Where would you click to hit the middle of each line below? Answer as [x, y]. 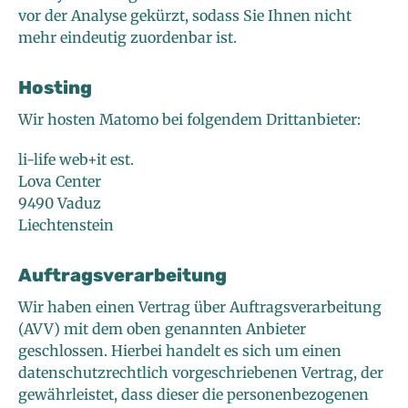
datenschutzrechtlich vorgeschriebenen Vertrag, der [201, 373]
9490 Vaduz [60, 204]
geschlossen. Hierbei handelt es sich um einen [180, 351]
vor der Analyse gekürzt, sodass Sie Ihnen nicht [185, 16]
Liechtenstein [66, 225]
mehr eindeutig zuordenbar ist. [127, 38]
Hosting [55, 88]
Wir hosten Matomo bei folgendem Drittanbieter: [189, 120]
